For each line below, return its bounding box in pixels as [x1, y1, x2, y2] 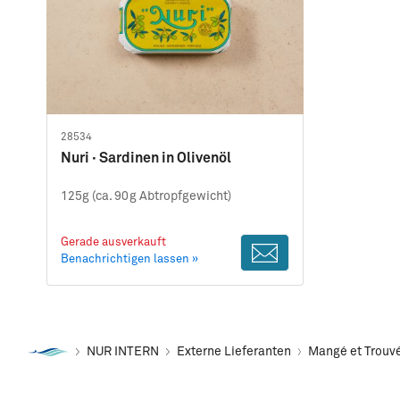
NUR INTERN [86, 346, 159, 358]
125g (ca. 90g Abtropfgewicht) [61, 190, 231, 203]
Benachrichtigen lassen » [61, 254, 198, 265]
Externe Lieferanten [176, 346, 291, 358]
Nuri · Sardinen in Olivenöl [61, 151, 231, 165]
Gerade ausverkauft [61, 237, 166, 248]
